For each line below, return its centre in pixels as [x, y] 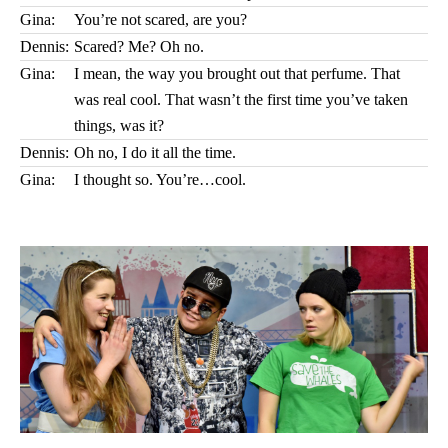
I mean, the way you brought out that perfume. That [237, 73]
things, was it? [119, 125]
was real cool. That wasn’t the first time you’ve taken [241, 99]
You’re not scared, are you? [160, 19]
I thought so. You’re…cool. [160, 179]
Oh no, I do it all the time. [155, 152]
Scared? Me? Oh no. [139, 46]
